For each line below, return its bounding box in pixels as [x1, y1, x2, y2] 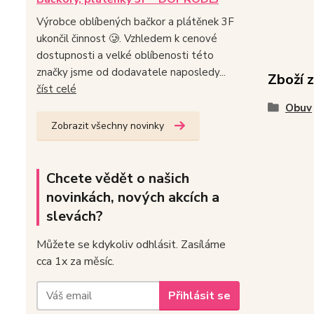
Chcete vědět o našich [46, 169, 189, 189]
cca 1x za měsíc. [36, 254, 114, 270]
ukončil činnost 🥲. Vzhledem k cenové [36, 32, 217, 46]
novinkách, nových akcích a [46, 188, 219, 207]
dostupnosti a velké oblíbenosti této [36, 48, 214, 63]
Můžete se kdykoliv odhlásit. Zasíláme [36, 237, 226, 253]
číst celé [36, 82, 76, 97]
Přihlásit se [168, 287, 231, 303]
